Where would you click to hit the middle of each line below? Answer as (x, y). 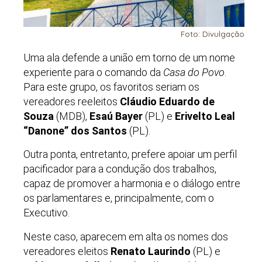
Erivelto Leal (205, 116)
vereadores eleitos (67, 251)
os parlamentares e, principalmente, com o (119, 198)
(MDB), (72, 116)
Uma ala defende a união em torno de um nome (129, 58)
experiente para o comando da (93, 73)
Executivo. (46, 213)
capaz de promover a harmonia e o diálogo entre (132, 184)
